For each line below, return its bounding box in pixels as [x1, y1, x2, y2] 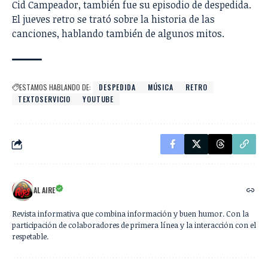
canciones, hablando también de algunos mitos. [12, 27, 224, 41]
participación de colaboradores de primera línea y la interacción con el [12, 220, 256, 231]
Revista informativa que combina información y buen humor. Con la [12, 208, 249, 220]
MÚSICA [147, 82, 173, 93]
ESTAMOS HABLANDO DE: [19, 82, 91, 93]
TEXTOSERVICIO [18, 94, 71, 105]
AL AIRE [33, 185, 55, 196]
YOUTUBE [83, 94, 114, 105]
